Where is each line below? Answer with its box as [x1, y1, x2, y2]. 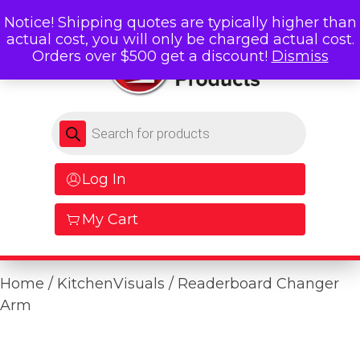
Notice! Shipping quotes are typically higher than [3, 14, 357, 31]
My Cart [82, 211, 138, 229]
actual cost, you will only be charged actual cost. [6, 31, 354, 48]
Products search [51, 111, 164, 127]
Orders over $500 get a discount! [31, 47, 272, 65]
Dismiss [271, 47, 329, 65]
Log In [82, 170, 126, 189]
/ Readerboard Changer [165, 275, 339, 293]
